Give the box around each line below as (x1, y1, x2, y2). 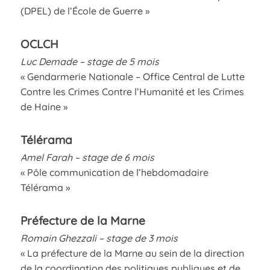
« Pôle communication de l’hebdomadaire (20, 166, 209, 178)
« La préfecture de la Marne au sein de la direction (20, 246, 244, 259)
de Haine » (20, 100, 67, 113)
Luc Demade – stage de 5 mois (20, 55, 159, 67)
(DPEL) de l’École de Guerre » (20, 4, 149, 17)
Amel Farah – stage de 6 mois (20, 151, 154, 163)
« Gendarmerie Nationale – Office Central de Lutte (20, 70, 245, 83)
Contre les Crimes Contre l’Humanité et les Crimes (20, 85, 244, 98)
